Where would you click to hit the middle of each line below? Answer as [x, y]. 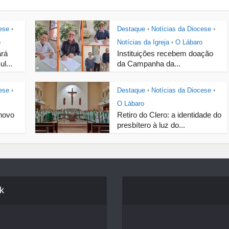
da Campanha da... [149, 64]
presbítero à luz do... [151, 125]
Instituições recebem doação [165, 53]
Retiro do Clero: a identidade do [169, 115]
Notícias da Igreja [143, 42]
